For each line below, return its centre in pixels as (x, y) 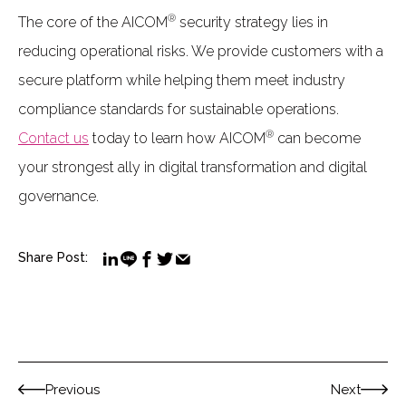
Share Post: (53, 257)
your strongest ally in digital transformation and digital (193, 167)
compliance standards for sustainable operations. (179, 109)
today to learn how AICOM (177, 138)
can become (317, 138)
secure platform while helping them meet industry (182, 80)
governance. (58, 196)
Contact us (53, 138)
